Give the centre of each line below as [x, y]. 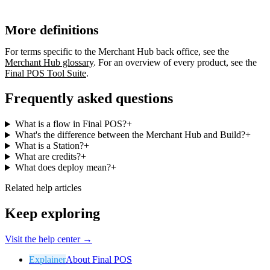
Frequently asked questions [89, 99]
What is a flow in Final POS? [71, 124]
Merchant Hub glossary [49, 62]
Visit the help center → [49, 239]
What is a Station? [49, 146]
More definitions [52, 30]
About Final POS [99, 260]
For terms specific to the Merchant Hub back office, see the [117, 51]
